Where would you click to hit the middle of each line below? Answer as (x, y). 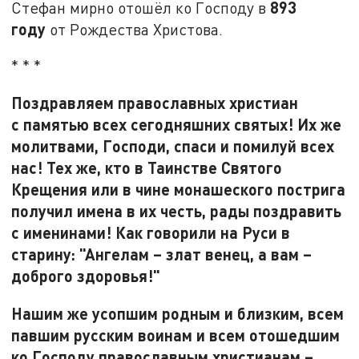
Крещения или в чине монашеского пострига (179, 190)
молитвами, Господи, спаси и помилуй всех (173, 146)
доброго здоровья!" (86, 276)
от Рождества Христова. (135, 29)
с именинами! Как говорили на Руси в (151, 233)
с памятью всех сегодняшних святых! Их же (177, 125)
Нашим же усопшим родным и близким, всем (178, 313)
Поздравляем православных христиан (155, 103)
